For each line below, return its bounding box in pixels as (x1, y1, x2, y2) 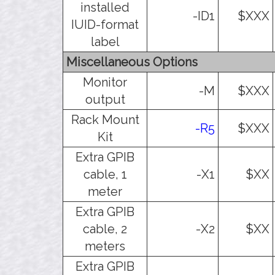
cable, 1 (83, 166, 127, 182)
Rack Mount (71, 112, 139, 127)
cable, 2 (83, 221, 127, 236)
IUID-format (71, 17, 139, 32)
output (85, 91, 125, 107)
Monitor (83, 74, 127, 90)
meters (85, 238, 125, 254)
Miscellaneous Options (66, 54, 198, 69)
